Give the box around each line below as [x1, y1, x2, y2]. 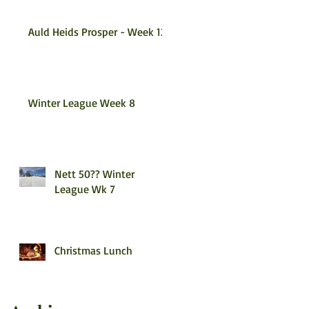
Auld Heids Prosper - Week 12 [28, 25, 166, 39]
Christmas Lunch [54, 243, 132, 257]
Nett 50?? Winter [54, 167, 134, 181]
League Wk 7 [54, 182, 115, 196]
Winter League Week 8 [28, 96, 135, 110]
